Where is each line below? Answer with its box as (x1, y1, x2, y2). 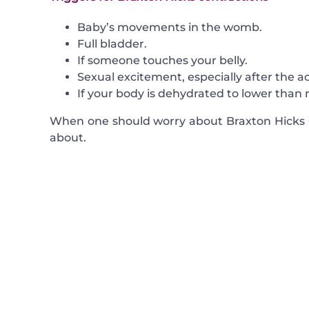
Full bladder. (77, 37, 147, 51)
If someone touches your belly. (77, 54, 248, 68)
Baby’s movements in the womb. (77, 21, 262, 34)
